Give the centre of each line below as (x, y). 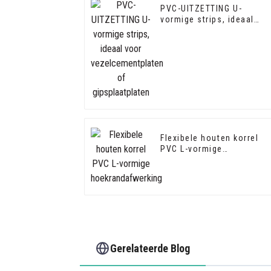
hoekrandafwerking (201, 160)
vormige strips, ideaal (207, 20)
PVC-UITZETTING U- (201, 9)
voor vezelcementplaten (212, 31)
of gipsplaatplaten (200, 41)
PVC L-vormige (192, 149)
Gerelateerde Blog (150, 248)
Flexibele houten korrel (210, 138)
